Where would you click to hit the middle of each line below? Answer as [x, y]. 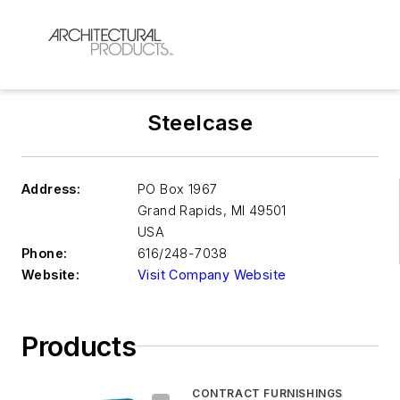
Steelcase [200, 122]
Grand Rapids [180, 210]
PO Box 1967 [178, 188]
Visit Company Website [212, 274]
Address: [51, 188]
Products [79, 346]
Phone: [45, 253]
